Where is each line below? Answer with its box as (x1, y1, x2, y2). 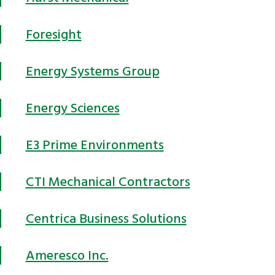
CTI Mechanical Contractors (25, 170, 190, 193)
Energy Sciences (25, 96, 120, 119)
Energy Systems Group (25, 60, 160, 82)
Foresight (25, 23, 82, 45)
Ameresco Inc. (25, 244, 109, 266)
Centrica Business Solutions (25, 207, 187, 230)
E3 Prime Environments (25, 133, 164, 156)
